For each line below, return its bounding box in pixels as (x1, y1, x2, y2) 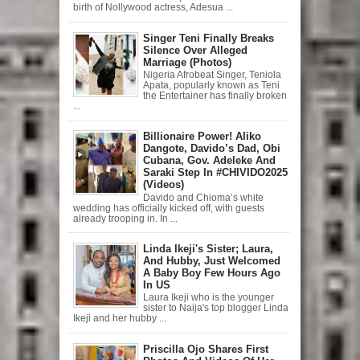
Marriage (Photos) (143, 55, 231, 68)
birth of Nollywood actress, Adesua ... (72, 2, 233, 13)
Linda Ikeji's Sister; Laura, (143, 242, 273, 255)
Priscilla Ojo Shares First (143, 342, 268, 355)
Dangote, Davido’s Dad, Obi (143, 142, 280, 155)
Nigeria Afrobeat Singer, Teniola (143, 70, 281, 80)
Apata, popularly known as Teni (143, 80, 280, 91)
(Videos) (143, 178, 184, 191)
